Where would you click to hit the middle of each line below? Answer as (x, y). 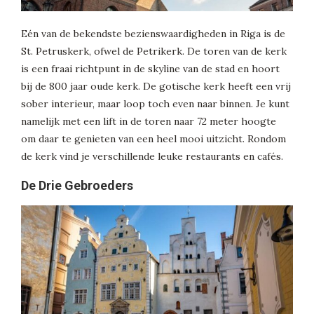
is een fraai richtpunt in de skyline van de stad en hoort (150, 68)
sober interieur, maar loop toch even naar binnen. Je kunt (155, 103)
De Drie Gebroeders (77, 185)
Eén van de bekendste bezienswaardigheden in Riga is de (153, 33)
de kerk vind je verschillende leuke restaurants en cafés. (152, 156)
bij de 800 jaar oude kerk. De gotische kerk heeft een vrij (156, 86)
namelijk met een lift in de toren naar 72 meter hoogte (149, 121)
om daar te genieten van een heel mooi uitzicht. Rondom (153, 138)
